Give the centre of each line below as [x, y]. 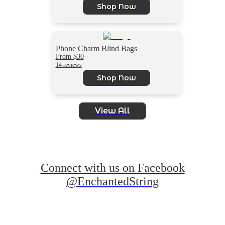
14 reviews [69, 65]
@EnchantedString [113, 182]
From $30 [70, 56]
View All [113, 110]
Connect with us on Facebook [113, 168]
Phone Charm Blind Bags [96, 48]
